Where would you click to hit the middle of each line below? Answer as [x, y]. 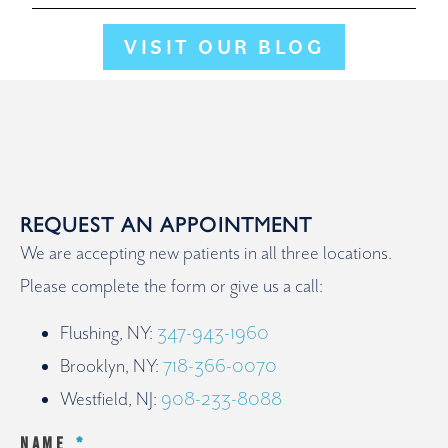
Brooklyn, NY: [111, 367]
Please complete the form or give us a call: [171, 286]
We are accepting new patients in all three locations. [206, 253]
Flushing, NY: [108, 334]
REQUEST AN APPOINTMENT [166, 224]
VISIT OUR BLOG [224, 46]
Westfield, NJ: [110, 400]
